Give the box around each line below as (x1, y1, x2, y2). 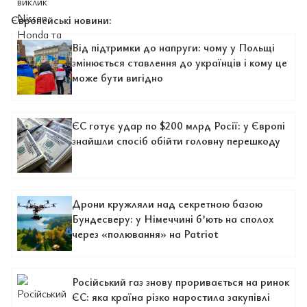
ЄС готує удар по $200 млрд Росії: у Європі (72, 118, 285, 133)
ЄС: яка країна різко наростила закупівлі (72, 289, 270, 304)
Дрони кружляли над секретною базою (72, 196, 262, 211)
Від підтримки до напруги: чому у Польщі (72, 40, 275, 55)
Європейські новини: (11, 12, 112, 27)
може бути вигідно (72, 70, 163, 85)
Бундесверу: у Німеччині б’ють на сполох (72, 211, 273, 226)
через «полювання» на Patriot (72, 226, 219, 241)
